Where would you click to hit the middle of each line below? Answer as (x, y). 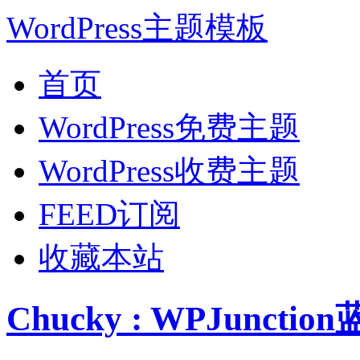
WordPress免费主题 (169, 127)
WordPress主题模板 (137, 28)
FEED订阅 (109, 214)
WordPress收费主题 (169, 171)
